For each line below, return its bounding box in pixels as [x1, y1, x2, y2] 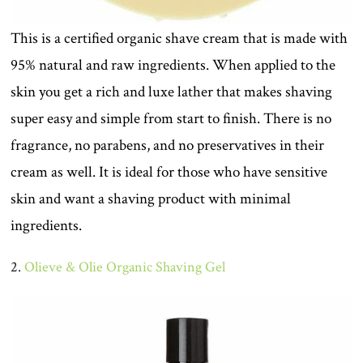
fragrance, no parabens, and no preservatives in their [11, 135, 325, 156]
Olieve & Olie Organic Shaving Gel [24, 257, 226, 276]
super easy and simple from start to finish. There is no [11, 108, 332, 129]
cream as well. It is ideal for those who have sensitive [11, 161, 328, 182]
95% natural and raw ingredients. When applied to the [11, 54, 336, 75]
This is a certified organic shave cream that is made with [11, 28, 348, 49]
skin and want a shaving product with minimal [11, 188, 292, 209]
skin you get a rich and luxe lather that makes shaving [11, 81, 333, 102]
